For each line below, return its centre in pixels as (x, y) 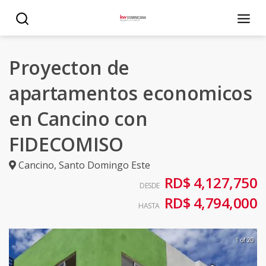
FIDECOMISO (66, 144)
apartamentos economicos (131, 93)
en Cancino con (78, 118)
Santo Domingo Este (104, 165)
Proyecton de (69, 67)
